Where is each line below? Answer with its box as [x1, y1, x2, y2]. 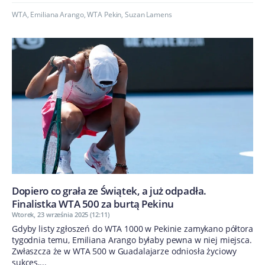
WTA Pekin [87, 9, 122, 20]
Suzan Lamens [125, 9, 172, 20]
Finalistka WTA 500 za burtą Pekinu [12, 196, 174, 211]
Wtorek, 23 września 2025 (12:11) [12, 209, 109, 219]
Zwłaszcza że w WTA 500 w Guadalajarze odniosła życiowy [12, 245, 237, 257]
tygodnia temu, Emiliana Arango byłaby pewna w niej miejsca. [12, 234, 252, 245]
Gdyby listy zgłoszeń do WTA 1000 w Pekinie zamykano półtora [12, 222, 253, 234]
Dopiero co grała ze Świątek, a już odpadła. [12, 183, 206, 198]
